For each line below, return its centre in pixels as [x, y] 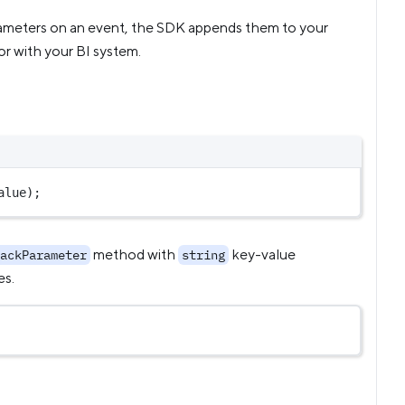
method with [134, 254]
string [203, 255]
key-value [262, 254]
